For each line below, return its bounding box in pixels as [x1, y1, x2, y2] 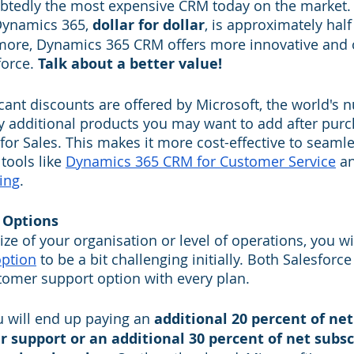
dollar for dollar [92, 15, 205, 35]
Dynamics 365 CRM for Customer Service [66, 152, 336, 171]
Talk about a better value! [38, 54, 226, 73]
